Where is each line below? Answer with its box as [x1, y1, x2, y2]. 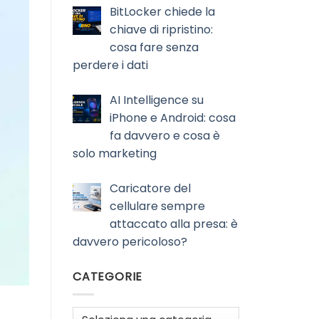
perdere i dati [73, 57, 148, 74]
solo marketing [73, 145, 157, 162]
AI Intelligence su [110, 92, 204, 109]
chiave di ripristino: [110, 21, 213, 38]
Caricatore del [110, 180, 191, 197]
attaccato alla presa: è [110, 216, 238, 233]
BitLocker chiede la [110, 4, 215, 21]
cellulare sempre [110, 198, 205, 215]
